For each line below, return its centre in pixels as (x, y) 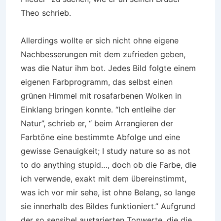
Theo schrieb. (46, 13)
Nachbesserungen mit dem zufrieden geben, (103, 54)
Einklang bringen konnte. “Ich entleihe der (98, 110)
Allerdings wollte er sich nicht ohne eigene (100, 40)
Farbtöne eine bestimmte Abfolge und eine (100, 137)
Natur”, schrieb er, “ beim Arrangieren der (97, 123)
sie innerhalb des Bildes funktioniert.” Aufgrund (108, 206)
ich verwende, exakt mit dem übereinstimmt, (104, 179)
